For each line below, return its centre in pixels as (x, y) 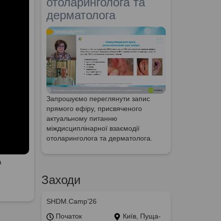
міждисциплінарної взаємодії (93, 129)
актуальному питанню (82, 119)
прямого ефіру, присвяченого (94, 109)
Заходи (61, 180)
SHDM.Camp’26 (71, 202)
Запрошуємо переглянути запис (98, 99)
